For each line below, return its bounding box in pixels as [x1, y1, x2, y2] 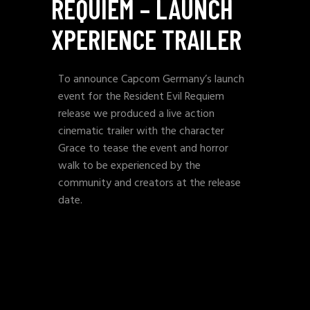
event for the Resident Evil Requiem [58, 87, 224, 106]
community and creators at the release [58, 174, 241, 192]
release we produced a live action [58, 104, 215, 123]
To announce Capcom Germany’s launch [58, 70, 244, 89]
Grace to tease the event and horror [58, 139, 228, 158]
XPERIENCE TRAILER [51, 21, 241, 55]
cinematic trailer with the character [58, 122, 224, 140]
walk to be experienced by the [58, 156, 201, 175]
